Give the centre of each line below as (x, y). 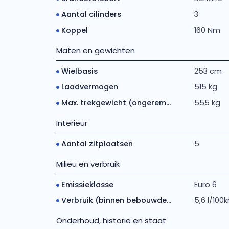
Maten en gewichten (95, 50)
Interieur (72, 123)
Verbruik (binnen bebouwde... (116, 200)
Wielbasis (79, 71)
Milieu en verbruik (88, 164)
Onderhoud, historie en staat (111, 221)
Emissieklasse (87, 185)
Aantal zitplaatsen (97, 144)
